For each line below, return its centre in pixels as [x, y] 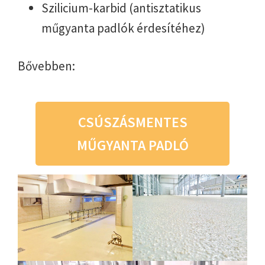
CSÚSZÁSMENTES [132, 122]
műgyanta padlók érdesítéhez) [123, 28]
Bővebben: [46, 66]
